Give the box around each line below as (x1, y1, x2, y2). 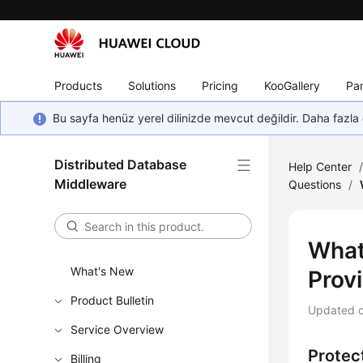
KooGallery (264, 78, 321, 92)
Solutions (128, 78, 177, 92)
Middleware (54, 176, 127, 192)
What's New (70, 264, 135, 278)
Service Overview (70, 322, 164, 336)
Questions (288, 177, 342, 191)
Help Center (288, 160, 352, 173)
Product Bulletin (70, 293, 155, 307)
